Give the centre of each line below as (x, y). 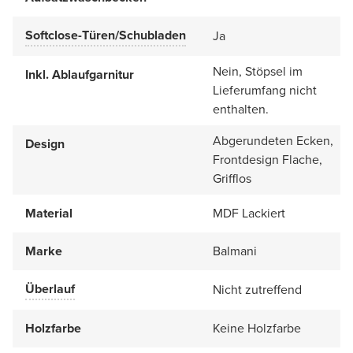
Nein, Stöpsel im (258, 71)
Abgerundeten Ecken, (273, 140)
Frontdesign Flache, (268, 159)
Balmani (235, 251)
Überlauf (50, 288)
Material (49, 213)
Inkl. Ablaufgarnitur (80, 74)
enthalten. (241, 109)
